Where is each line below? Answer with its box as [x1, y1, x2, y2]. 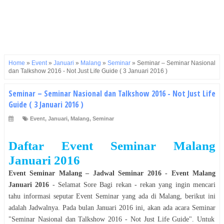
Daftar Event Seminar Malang [8, 138, 215, 152]
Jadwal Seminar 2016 [92, 169, 161, 177]
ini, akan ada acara [133, 203, 192, 211]
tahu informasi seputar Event [8, 192, 96, 200]
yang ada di [119, 192, 159, 200]
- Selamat [49, 180, 84, 188]
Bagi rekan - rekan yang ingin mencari [96, 180, 216, 188]
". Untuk [189, 215, 215, 223]
